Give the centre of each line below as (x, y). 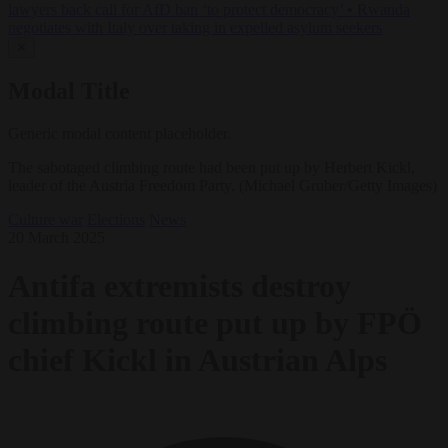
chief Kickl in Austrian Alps (197, 360)
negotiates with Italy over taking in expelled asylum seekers (195, 28)
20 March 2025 (56, 237)
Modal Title (69, 91)
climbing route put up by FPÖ (215, 323)
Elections (116, 219)
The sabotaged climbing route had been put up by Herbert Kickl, (211, 167)
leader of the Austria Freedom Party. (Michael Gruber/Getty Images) (222, 185)
